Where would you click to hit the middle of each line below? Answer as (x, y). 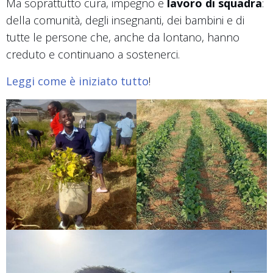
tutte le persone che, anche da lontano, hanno (123, 37)
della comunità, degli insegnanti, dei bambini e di (125, 20)
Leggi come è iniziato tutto (77, 81)
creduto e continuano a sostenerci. (93, 54)
